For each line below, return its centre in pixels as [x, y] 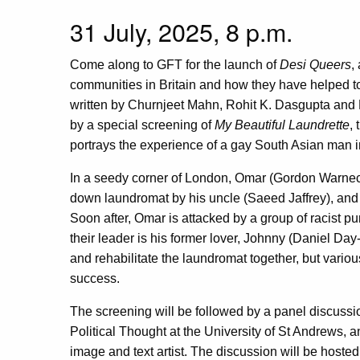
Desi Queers [315, 65]
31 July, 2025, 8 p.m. [181, 32]
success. [95, 279]
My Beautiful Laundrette [282, 125]
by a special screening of [142, 125]
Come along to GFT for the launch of [175, 65]
